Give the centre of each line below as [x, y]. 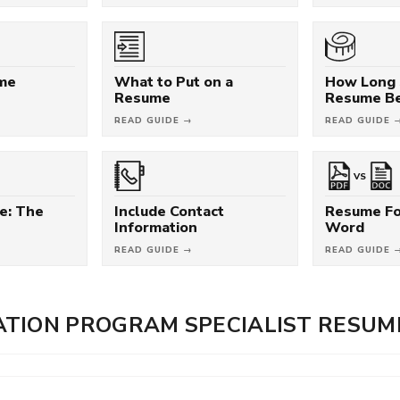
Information [156, 227]
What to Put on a [174, 82]
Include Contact [170, 211]
